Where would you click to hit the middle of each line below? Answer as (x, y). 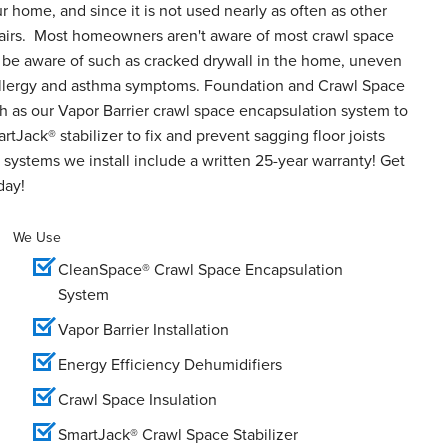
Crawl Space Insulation (137, 399)
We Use (37, 237)
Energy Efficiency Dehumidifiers (170, 364)
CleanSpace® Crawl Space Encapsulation (200, 269)
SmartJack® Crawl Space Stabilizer (178, 434)
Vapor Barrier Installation (143, 329)
